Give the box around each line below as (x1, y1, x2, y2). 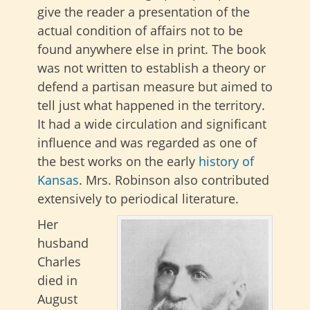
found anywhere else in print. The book (37, 41, 266, 57)
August (37, 291, 77, 307)
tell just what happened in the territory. (37, 97, 265, 113)
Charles (37, 253, 81, 270)
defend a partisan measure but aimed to (37, 78, 273, 95)
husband (37, 235, 89, 251)
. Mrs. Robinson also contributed (79, 172, 269, 188)
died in (37, 272, 77, 289)
